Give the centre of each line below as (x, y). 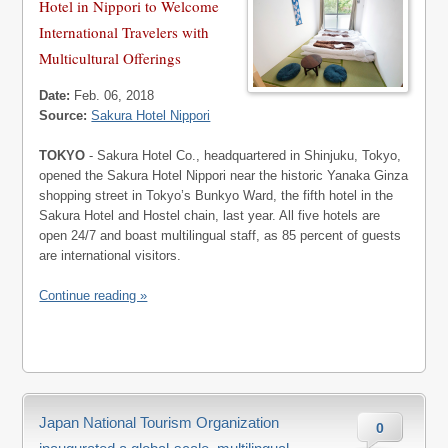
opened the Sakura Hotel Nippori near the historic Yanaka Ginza (224, 175)
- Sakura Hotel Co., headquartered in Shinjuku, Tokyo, (243, 155)
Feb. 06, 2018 (112, 95)
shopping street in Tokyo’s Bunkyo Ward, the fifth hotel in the (216, 195)
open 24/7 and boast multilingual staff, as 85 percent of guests (220, 235)
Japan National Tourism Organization (159, 422)
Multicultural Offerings (110, 58)
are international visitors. (110, 255)
